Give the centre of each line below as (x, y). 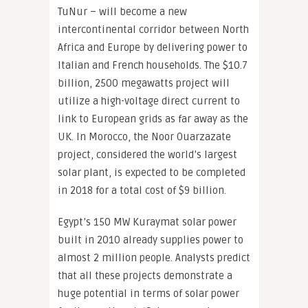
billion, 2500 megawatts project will (144, 83)
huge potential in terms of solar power (148, 294)
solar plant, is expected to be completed (152, 173)
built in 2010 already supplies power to (151, 240)
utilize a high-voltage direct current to (149, 101)
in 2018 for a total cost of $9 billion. (142, 190)
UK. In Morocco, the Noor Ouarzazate (144, 137)
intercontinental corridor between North (153, 30)
